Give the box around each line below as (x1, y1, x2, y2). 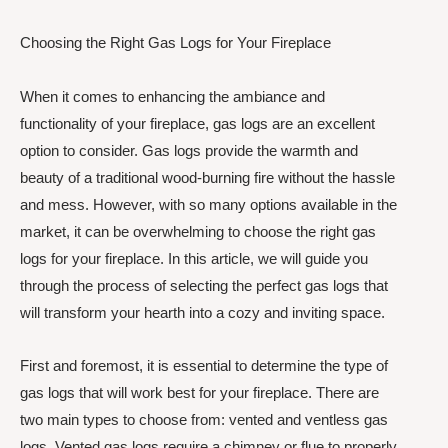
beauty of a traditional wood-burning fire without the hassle (20, 168, 395, 186)
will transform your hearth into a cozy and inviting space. (20, 303, 385, 321)
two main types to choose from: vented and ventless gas (20, 410, 388, 428)
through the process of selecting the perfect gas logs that (20, 276, 388, 294)
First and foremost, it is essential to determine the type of (20, 356, 388, 374)
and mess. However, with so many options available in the (20, 195, 397, 213)
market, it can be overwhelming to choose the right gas (20, 222, 376, 240)
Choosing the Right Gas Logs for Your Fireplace (20, 34, 331, 52)
